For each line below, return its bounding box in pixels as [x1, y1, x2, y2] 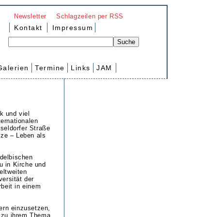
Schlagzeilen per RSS [56, 12, 124, 20]
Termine [35, 64, 65, 72]
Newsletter [14, 12, 46, 20]
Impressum [49, 24, 93, 31]
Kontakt [14, 24, 43, 31]
